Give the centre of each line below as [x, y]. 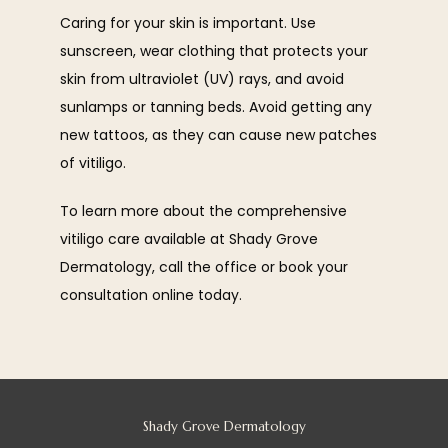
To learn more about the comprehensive [203, 211]
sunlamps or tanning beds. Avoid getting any [216, 107]
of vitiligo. [93, 163]
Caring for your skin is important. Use [188, 23]
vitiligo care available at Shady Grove [189, 239]
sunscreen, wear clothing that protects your [214, 51]
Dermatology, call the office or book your [204, 267]
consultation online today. [151, 295]
